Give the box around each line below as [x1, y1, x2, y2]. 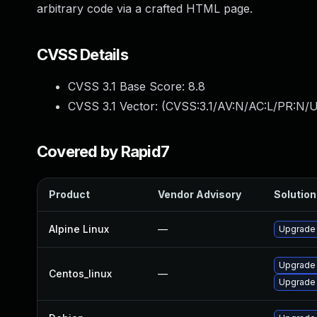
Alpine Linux [49, 223, 109, 235]
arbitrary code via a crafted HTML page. [37, 1, 253, 16]
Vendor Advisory [158, 188, 241, 200]
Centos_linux [49, 267, 112, 279]
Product [49, 188, 90, 200]
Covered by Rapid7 [37, 142, 170, 161]
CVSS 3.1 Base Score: [68, 79, 188, 93]
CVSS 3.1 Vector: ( [68, 99, 166, 113]
